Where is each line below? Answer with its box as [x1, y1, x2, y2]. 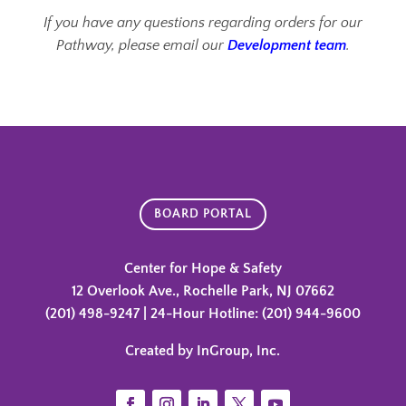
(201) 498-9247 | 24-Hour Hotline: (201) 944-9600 [44, 305, 361, 323]
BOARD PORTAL [153, 206, 252, 221]
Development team [227, 36, 346, 53]
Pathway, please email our [55, 36, 227, 53]
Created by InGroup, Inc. [125, 343, 281, 360]
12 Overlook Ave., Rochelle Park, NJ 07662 [71, 283, 334, 300]
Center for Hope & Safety [123, 260, 282, 277]
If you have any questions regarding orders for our [43, 14, 362, 31]
